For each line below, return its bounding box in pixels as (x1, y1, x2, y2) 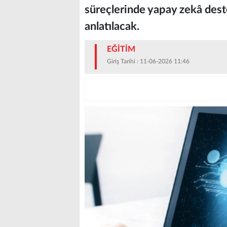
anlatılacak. (85, 21, 139, 32)
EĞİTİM (107, 45, 135, 53)
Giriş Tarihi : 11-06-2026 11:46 (107, 58, 190, 64)
